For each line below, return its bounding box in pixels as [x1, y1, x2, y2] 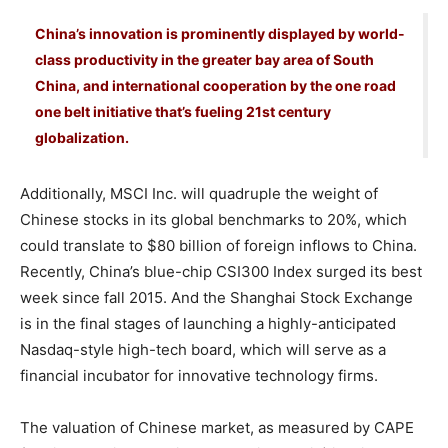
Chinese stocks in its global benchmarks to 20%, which [20, 209, 407, 229]
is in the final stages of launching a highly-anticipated [20, 313, 396, 333]
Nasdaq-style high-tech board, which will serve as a [20, 339, 386, 359]
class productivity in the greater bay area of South [35, 50, 374, 68]
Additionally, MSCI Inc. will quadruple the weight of [20, 183, 378, 203]
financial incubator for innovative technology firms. [20, 365, 378, 385]
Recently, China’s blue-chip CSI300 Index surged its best [20, 261, 422, 281]
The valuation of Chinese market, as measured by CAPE [20, 417, 414, 437]
